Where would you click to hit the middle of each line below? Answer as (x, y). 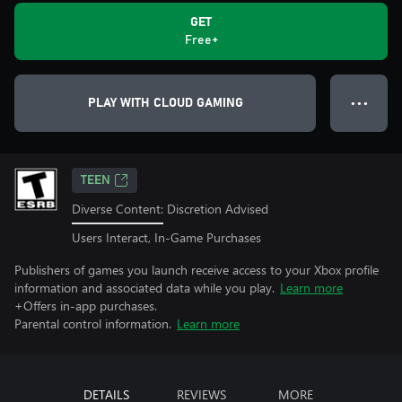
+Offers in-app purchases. (86, 305)
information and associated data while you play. (144, 287)
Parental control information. (93, 323)
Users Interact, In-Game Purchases (166, 237)
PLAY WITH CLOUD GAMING (165, 103)
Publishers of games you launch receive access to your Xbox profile (197, 269)
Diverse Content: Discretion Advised (170, 209)
